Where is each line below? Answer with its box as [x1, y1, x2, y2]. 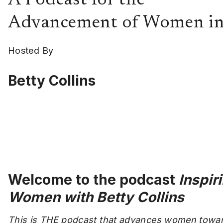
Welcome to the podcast [8, 171, 179, 188]
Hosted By [8, 45, 54, 56]
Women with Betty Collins [8, 189, 184, 206]
